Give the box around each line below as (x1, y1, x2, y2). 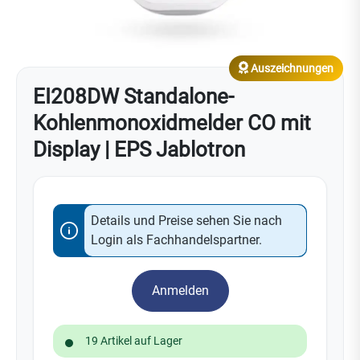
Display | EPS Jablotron (33, 137, 245, 162)
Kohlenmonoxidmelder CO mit (33, 111, 311, 135)
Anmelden (151, 283, 209, 298)
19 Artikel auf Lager (85, 334, 182, 347)
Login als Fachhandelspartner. (91, 232, 262, 247)
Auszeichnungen (248, 62, 333, 75)
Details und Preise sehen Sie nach (91, 213, 282, 228)
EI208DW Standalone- (33, 84, 234, 108)
